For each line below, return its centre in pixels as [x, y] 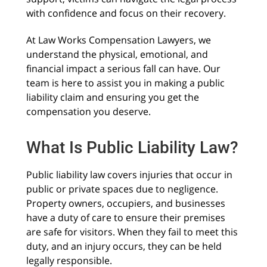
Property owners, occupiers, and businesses [125, 204]
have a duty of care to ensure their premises [125, 218]
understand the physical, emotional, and [117, 54]
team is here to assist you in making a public [125, 83]
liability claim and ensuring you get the [112, 97]
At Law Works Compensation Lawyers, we [118, 40]
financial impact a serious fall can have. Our [123, 68]
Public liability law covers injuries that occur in [129, 175]
